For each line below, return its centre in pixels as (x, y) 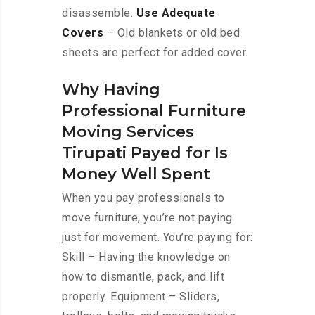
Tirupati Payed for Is (145, 153)
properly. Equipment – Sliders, (141, 297)
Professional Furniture (154, 111)
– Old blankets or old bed (172, 33)
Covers (83, 33)
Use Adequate (176, 13)
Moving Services (128, 132)
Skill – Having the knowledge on (146, 257)
